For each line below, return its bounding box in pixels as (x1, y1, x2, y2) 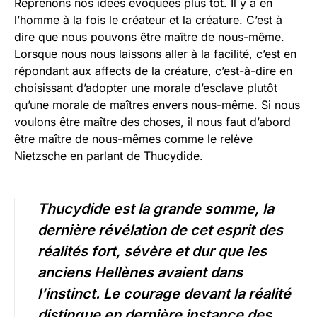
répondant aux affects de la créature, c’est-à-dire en (14, 64, 292, 79)
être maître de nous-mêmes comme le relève (14, 132, 253, 146)
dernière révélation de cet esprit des (38, 221, 283, 239)
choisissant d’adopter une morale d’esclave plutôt (14, 81, 277, 96)
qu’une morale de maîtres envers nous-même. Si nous (14, 98, 300, 113)
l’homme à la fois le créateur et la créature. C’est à (14, 13, 282, 28)
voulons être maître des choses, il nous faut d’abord (14, 115, 291, 129)
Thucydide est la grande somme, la (38, 200, 274, 218)
